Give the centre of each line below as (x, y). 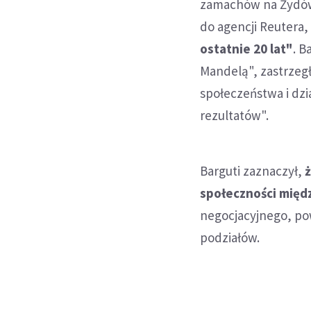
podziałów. (230, 237)
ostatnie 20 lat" (247, 48)
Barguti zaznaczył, (253, 170)
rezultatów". (235, 115)
